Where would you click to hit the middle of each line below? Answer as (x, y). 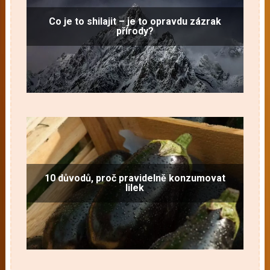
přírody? (135, 31)
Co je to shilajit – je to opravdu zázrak (135, 22)
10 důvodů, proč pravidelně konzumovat (135, 178)
